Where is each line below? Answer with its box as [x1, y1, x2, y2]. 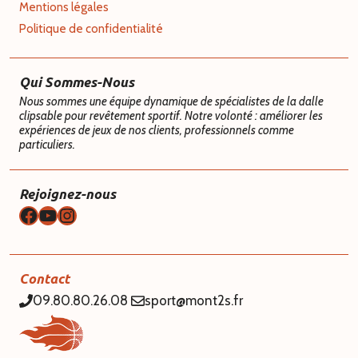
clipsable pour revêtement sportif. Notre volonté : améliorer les [19, 108, 323, 123]
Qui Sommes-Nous [19, 74, 134, 89]
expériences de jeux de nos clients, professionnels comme [19, 122, 294, 137]
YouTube [38, 202, 105, 226]
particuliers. [19, 137, 75, 152]
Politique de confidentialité [19, 21, 163, 36]
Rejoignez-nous [19, 186, 116, 202]
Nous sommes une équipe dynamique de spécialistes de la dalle [19, 93, 324, 109]
